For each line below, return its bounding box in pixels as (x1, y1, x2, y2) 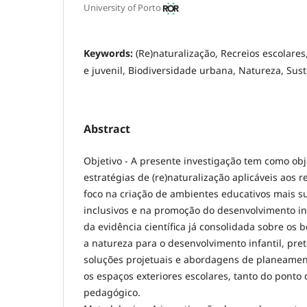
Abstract (84, 121, 130, 136)
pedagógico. (84, 285, 140, 299)
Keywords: (84, 46, 136, 60)
